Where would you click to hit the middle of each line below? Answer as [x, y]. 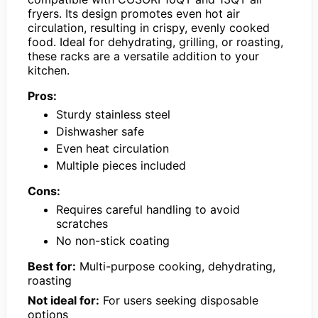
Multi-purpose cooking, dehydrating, [176, 267]
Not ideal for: [64, 301]
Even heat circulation [113, 149]
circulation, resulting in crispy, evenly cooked [149, 28]
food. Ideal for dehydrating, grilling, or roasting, [155, 42]
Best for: [52, 267]
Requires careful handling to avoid [148, 210]
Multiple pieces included [121, 166]
